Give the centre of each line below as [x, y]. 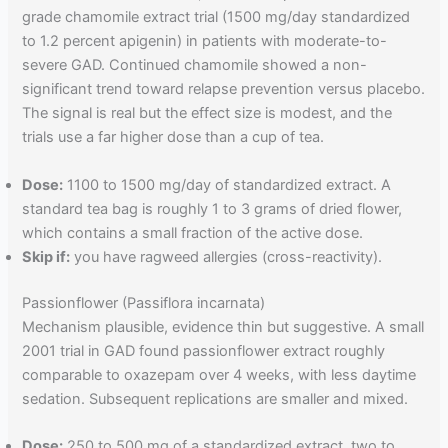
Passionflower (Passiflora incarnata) [144, 302]
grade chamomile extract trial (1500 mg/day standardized [216, 17]
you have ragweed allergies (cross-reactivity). [226, 256]
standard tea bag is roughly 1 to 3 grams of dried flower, [212, 208]
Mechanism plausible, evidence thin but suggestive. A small [223, 326]
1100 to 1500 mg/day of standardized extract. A [227, 184]
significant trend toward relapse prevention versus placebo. [224, 89]
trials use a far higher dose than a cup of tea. [173, 137]
